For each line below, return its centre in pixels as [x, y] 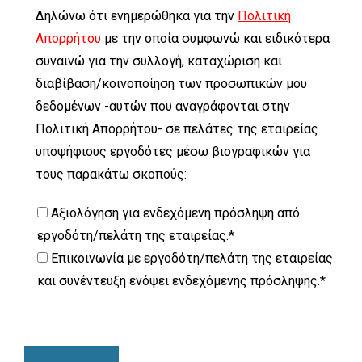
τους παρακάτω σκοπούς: [111, 174]
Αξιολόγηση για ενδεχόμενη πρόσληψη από [175, 213]
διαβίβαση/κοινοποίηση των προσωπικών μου [171, 84]
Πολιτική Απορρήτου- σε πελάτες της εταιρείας [177, 129]
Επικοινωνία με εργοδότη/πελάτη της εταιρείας [192, 258]
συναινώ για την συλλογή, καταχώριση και [159, 61]
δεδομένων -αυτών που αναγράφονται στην [163, 106]
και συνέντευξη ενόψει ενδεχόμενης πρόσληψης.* [181, 281]
